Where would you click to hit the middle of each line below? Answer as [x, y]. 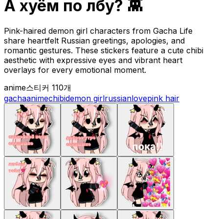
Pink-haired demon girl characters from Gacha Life [98, 31]
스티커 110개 [49, 87]
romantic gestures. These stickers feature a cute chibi [104, 50]
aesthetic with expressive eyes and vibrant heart [93, 60]
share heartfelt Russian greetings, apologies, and [94, 40]
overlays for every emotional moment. [75, 70]
